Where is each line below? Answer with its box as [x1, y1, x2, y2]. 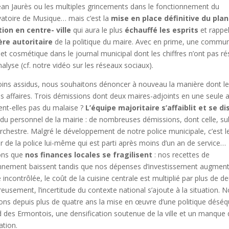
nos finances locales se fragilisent [25, 149, 152, 159]
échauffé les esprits [125, 25, 198, 35]
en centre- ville [15, 25, 71, 35]
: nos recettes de [152, 149, 210, 159]
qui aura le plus [71, 25, 125, 35]
